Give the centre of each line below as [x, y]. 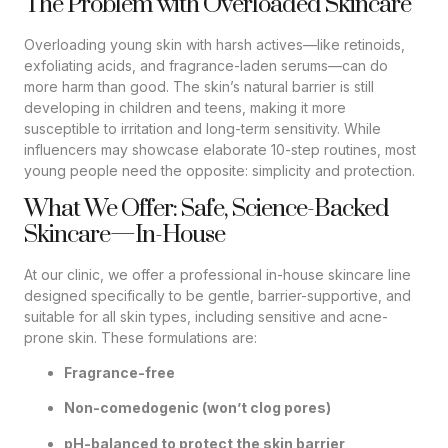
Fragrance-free [119, 373]
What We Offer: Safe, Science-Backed [206, 208]
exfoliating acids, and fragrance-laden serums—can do [206, 66]
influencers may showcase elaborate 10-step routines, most [220, 150]
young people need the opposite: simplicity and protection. [219, 171]
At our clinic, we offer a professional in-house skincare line [217, 274]
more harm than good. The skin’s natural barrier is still [199, 87]
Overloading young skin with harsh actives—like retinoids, [214, 45]
